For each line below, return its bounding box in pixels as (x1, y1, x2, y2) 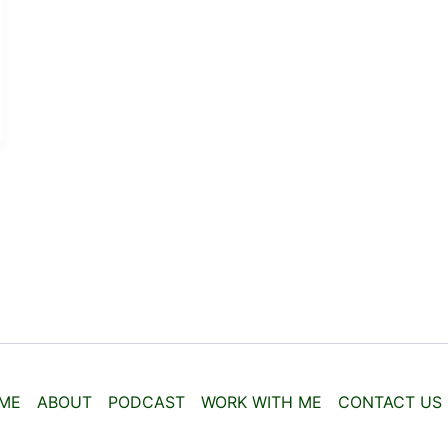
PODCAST (108, 392, 185, 412)
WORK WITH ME (201, 392, 322, 412)
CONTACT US (338, 392, 442, 412)
